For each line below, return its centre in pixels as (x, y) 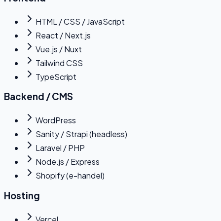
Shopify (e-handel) (70, 176)
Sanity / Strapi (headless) (81, 134)
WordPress (56, 120)
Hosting (22, 195)
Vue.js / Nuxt (59, 49)
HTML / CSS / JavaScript (80, 21)
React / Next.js (63, 35)
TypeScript (56, 76)
